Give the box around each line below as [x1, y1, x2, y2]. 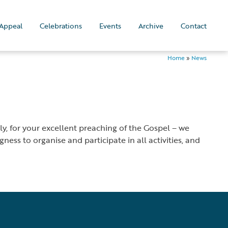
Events [99, 20, 121, 31]
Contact [181, 20, 207, 31]
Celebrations [40, 20, 82, 31]
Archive [138, 20, 163, 31]
